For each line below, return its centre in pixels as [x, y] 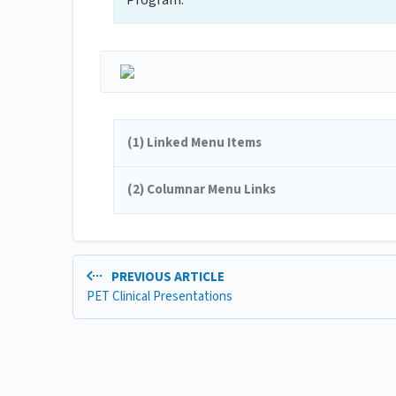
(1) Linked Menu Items [194, 143]
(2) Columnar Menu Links [202, 190]
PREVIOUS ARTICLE [166, 278]
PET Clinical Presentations [160, 296]
